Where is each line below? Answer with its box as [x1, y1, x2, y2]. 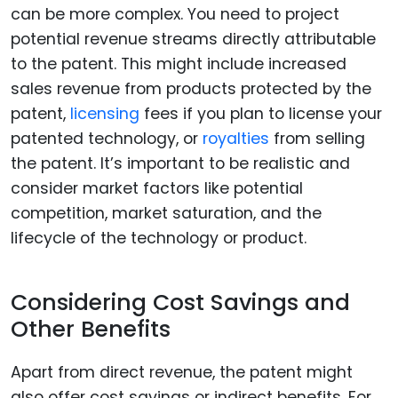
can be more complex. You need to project [11, 4, 339, 26]
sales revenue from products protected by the [11, 78, 371, 100]
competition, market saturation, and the [11, 203, 322, 225]
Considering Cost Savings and [11, 287, 350, 319]
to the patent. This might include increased [11, 53, 346, 76]
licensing [70, 103, 144, 125]
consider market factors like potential [11, 178, 303, 200]
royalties [203, 128, 269, 150]
